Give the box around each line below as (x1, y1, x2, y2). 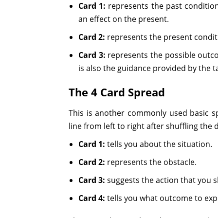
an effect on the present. (78, 13, 169, 24)
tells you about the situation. (105, 138, 213, 149)
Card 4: (78, 192, 106, 203)
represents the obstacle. (105, 156, 197, 167)
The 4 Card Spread (69, 84, 165, 99)
